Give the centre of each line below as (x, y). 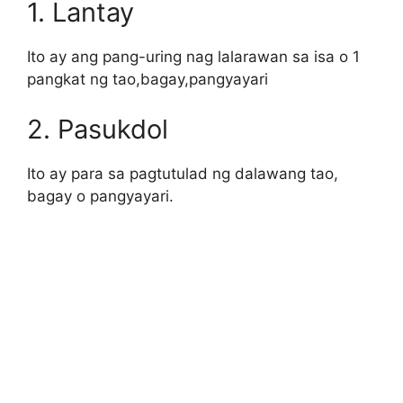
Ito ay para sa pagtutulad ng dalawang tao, (183, 173)
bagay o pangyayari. (100, 196)
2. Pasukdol (98, 129)
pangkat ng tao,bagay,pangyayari (148, 80)
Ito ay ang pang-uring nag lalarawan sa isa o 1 (193, 57)
